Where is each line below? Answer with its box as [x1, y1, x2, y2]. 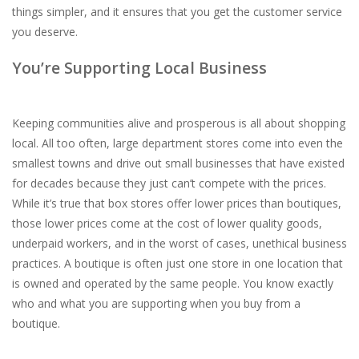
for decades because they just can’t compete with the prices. [12, 175, 326, 192]
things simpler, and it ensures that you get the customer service [12, 4, 342, 20]
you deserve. [12, 24, 81, 40]
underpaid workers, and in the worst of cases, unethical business [12, 236, 347, 252]
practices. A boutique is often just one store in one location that [12, 256, 343, 272]
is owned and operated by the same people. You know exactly [12, 276, 333, 292]
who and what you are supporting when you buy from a [12, 296, 301, 312]
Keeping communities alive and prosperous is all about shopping [12, 115, 345, 131]
